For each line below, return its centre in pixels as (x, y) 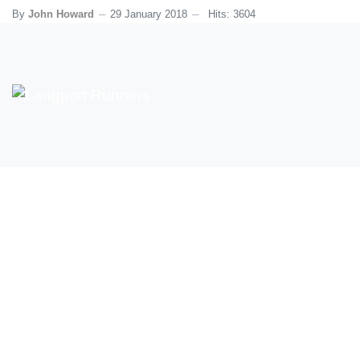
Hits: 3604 (232, 14)
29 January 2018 (149, 14)
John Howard (61, 14)
